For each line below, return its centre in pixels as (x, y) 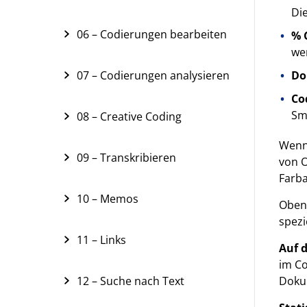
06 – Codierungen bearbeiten (152, 34)
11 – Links (101, 240)
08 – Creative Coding (129, 116)
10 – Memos (108, 199)
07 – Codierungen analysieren (153, 75)
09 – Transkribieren (126, 158)
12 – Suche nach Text (131, 281)
